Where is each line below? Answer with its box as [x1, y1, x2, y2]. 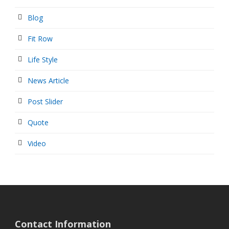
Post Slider [28, 97, 63, 107]
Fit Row [28, 34, 53, 44]
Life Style [28, 55, 58, 65]
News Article [28, 76, 69, 86]
